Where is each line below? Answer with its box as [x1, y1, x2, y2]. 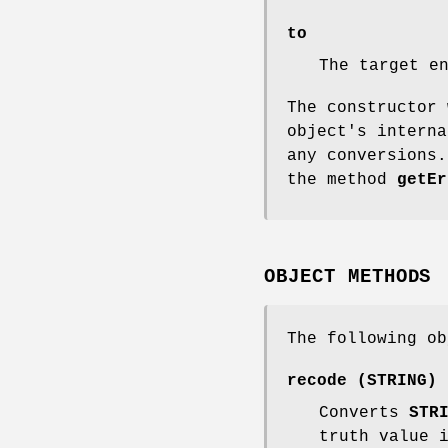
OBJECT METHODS [264, 266, 432, 289]
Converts [319, 404, 409, 423]
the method [287, 171, 397, 190]
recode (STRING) [287, 372, 437, 391]
